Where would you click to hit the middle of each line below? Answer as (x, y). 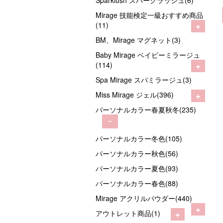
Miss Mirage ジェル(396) (135, 95)
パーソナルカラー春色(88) (137, 183)
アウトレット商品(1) (128, 213)
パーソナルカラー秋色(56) (137, 154)
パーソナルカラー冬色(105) (139, 139)
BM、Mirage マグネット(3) (138, 40)
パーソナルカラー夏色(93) (137, 168)
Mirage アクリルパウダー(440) (144, 198)
